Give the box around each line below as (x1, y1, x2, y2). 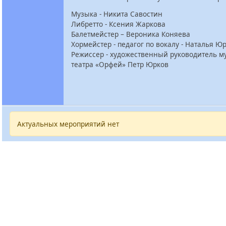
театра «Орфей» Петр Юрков (71, 60, 168, 70)
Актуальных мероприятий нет (17, 119, 119, 129)
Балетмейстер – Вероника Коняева (71, 29, 190, 39)
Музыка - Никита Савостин (71, 9, 162, 19)
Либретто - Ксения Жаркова (71, 19, 165, 29)
